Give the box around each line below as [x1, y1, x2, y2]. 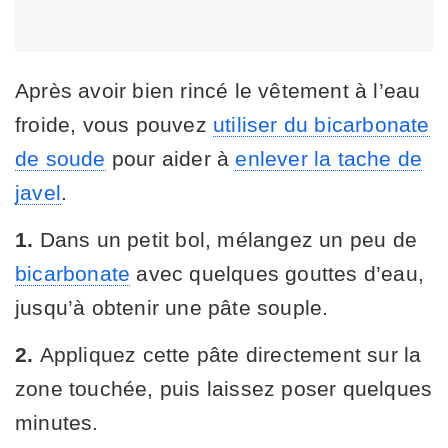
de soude [15, 146, 106, 170]
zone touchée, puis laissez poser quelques [15, 376, 433, 400]
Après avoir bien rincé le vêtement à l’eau [15, 78, 421, 102]
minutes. [15, 410, 99, 434]
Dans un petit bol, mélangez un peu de [33, 227, 418, 251]
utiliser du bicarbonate [213, 112, 430, 136]
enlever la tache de [235, 146, 423, 170]
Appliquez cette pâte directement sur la [39, 342, 422, 366]
